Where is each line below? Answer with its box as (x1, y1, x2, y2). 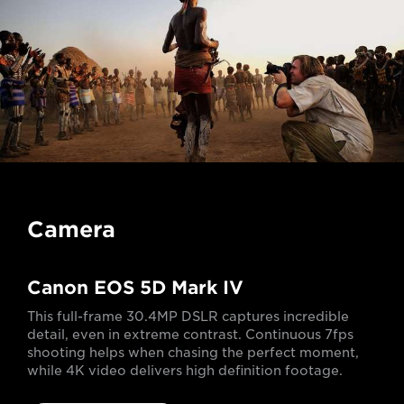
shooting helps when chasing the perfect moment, (27, 344, 359, 360)
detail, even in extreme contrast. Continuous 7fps (27, 326, 353, 342)
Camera (27, 216, 115, 243)
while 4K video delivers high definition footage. (27, 363, 343, 378)
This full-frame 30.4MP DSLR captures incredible (27, 308, 349, 324)
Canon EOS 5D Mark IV (27, 276, 243, 298)
